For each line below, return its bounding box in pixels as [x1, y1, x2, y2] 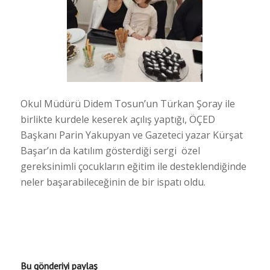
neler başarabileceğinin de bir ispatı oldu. [20, 175, 206, 189]
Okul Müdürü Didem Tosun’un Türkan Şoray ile [20, 97, 235, 111]
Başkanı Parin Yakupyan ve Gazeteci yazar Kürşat [20, 128, 243, 142]
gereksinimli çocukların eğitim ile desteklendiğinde [20, 160, 246, 174]
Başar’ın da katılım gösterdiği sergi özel [20, 144, 200, 158]
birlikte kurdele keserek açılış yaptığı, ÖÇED [20, 113, 215, 127]
